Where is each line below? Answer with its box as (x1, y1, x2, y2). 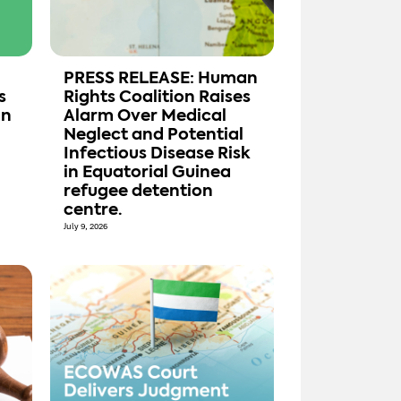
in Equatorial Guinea (64, 165, 231, 182)
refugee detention (64, 183, 213, 200)
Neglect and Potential (64, 127, 243, 144)
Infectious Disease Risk (64, 146, 251, 163)
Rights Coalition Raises (64, 90, 251, 107)
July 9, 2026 (64, 221, 107, 233)
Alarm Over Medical (64, 108, 226, 125)
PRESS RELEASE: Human (64, 71, 258, 88)
